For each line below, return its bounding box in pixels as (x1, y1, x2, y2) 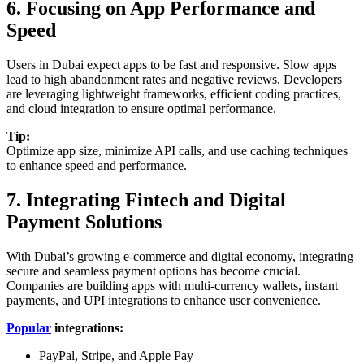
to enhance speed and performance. (6, 158, 187, 173)
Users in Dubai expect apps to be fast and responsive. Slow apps (6, 58, 336, 72)
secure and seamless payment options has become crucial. (6, 264, 301, 279)
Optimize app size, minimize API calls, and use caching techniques (6, 144, 348, 158)
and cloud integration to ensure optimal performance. (6, 102, 276, 116)
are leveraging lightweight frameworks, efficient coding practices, (6, 87, 341, 102)
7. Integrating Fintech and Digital (6, 189, 286, 211)
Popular (6, 321, 51, 336)
